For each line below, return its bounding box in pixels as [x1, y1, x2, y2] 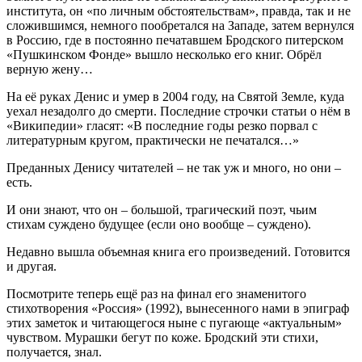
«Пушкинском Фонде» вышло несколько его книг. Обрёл [6, 47, 322, 61]
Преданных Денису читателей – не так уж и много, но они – [6, 160, 341, 175]
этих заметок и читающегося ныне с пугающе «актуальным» [6, 315, 342, 330]
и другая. [6, 259, 57, 273]
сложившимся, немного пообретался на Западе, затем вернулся [6, 18, 354, 32]
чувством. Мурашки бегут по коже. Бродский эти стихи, [6, 330, 318, 344]
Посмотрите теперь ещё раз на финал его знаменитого [6, 286, 306, 301]
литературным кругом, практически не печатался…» [6, 133, 299, 147]
